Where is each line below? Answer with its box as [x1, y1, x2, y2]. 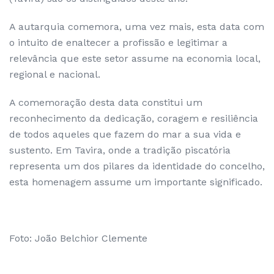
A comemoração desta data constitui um [9, 97, 202, 108]
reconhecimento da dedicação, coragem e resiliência [9, 113, 258, 124]
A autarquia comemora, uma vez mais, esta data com [9, 21, 264, 32]
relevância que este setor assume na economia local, [9, 53, 261, 64]
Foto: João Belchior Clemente [9, 232, 147, 244]
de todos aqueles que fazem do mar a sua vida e [9, 128, 241, 140]
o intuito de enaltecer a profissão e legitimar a [9, 37, 228, 48]
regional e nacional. [9, 68, 100, 80]
